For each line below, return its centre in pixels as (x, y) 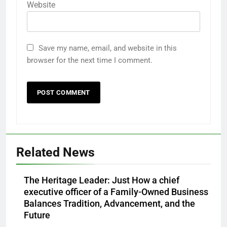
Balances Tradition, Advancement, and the (109, 204)
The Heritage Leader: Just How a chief (102, 181)
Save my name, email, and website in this (108, 48)
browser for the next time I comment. (90, 61)
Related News (55, 153)
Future (37, 216)
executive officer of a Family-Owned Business (116, 192)
